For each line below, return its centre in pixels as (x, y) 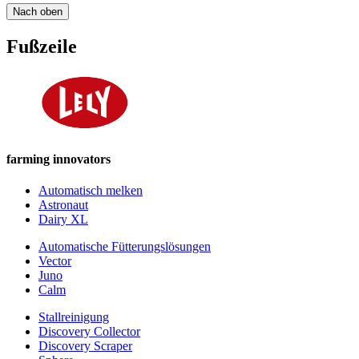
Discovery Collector (89, 331)
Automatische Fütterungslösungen (125, 246)
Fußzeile (42, 47)
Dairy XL (63, 219)
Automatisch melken (91, 190)
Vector (55, 260)
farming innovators (58, 159)
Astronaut (63, 204)
